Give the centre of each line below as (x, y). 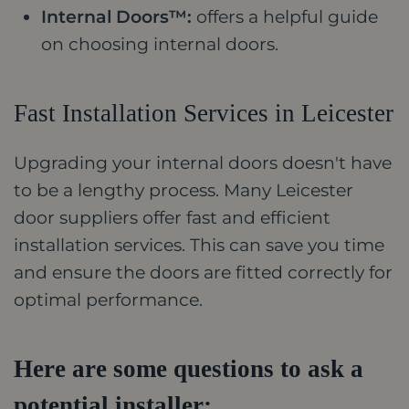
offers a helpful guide (285, 16)
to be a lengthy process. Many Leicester (184, 190)
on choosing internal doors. (160, 44)
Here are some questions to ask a (189, 368)
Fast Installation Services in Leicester (204, 113)
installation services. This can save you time (199, 245)
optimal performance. (108, 299)
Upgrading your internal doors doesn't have (203, 163)
